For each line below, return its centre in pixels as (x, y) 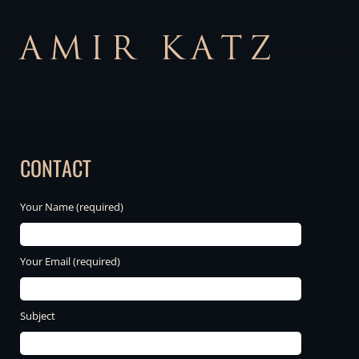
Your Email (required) (70, 261)
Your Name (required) (72, 207)
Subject (38, 316)
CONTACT (56, 168)
